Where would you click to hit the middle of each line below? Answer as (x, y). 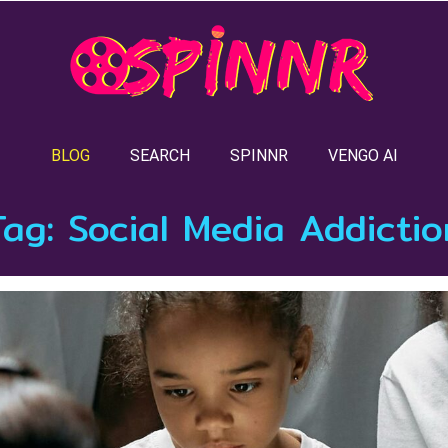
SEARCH (159, 155)
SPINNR (258, 155)
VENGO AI (362, 155)
